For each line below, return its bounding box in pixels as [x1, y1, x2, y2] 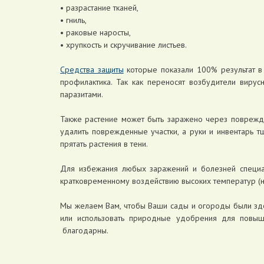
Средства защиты [60, 64, 124, 75]
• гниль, [60, 14, 87, 25]
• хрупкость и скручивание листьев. [60, 39, 187, 50]
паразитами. [60, 88, 103, 100]
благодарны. [60, 225, 108, 236]
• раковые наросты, [60, 27, 131, 38]
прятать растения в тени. [60, 138, 148, 149]
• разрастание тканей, [60, 2, 138, 13]
